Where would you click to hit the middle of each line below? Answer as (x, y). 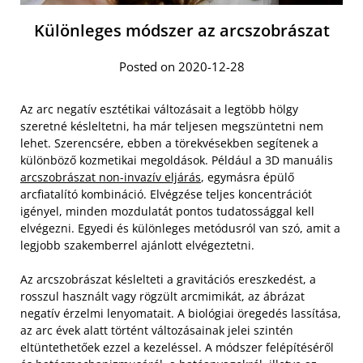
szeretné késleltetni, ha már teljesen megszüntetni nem (172, 126)
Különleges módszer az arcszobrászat (181, 31)
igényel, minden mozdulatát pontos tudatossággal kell (167, 211)
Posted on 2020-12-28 (181, 67)
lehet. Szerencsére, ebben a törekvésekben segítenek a (169, 143)
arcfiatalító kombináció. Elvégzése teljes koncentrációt (166, 194)
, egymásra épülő (248, 177)
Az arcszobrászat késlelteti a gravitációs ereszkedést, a (168, 280)
